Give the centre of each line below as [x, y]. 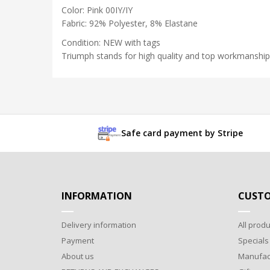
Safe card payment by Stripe [182, 133]
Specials [253, 240]
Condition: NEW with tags [111, 43]
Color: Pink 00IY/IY [97, 10]
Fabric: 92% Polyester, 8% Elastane [130, 24]
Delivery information [99, 224]
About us [78, 256]
